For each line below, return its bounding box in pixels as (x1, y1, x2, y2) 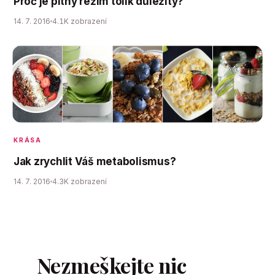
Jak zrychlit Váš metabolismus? (14, 155, 176, 168)
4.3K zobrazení (52, 176, 107, 186)
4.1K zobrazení (52, 17, 107, 26)
